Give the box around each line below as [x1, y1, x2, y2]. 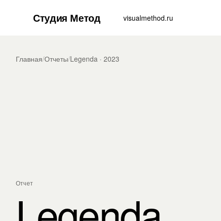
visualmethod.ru [123, 12, 174, 23]
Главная [16, 54, 42, 64]
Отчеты [44, 54, 68, 64]
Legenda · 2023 [70, 54, 119, 64]
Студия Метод [33, 10, 101, 25]
